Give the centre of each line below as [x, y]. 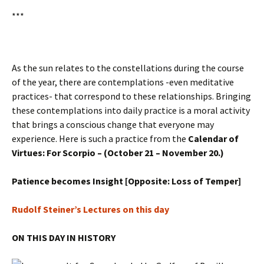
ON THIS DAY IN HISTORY [64, 237]
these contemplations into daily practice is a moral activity [131, 110]
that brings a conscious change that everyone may [113, 124]
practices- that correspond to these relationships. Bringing [131, 96]
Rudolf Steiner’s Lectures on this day [90, 209]
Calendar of [213, 138]
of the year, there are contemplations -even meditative [123, 82]
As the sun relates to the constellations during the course [128, 67]
